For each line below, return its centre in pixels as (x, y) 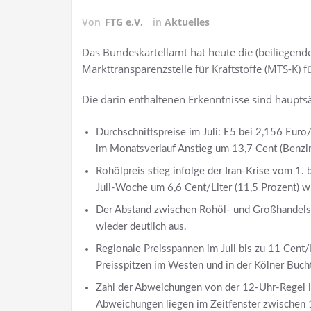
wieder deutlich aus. (141, 227)
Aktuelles (187, 22)
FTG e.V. (124, 22)
